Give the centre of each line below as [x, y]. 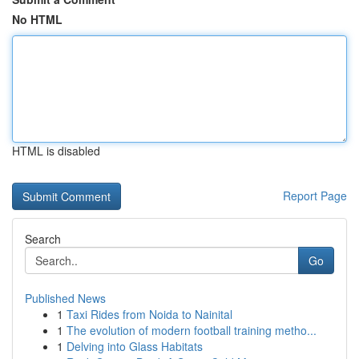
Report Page [315, 196]
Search [43, 239]
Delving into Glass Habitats [135, 346]
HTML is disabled [56, 151]
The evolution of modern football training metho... [192, 330]
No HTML [37, 19]
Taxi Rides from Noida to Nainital [149, 314]
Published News [65, 298]
